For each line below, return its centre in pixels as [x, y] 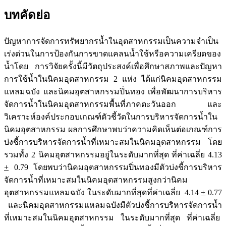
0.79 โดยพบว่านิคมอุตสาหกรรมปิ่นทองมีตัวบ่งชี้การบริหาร [115, 167]
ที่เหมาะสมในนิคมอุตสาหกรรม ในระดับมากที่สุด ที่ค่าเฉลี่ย [113, 218]
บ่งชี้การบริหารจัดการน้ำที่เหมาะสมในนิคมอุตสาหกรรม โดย [113, 142]
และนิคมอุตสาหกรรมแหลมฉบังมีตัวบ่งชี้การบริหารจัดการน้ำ [113, 205]
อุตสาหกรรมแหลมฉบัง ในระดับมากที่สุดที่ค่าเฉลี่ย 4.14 [103, 193]
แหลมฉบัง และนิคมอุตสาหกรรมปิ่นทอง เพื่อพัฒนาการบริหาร [113, 92]
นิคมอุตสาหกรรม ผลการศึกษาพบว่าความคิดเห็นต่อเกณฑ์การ [113, 130]
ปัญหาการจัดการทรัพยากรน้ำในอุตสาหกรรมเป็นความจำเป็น [111, 41]
